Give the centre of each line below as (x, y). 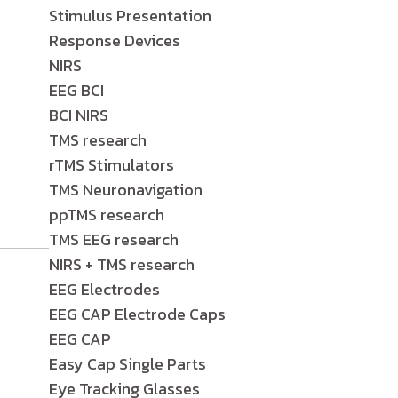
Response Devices (115, 40)
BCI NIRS (79, 115)
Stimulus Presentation (130, 16)
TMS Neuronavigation (126, 190)
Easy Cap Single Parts (127, 364)
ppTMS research (107, 215)
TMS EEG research (114, 239)
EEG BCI (76, 90)
